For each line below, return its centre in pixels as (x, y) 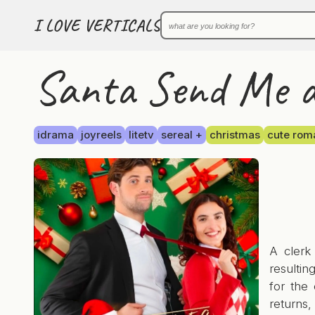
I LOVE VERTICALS (97, 25)
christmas (235, 135)
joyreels (101, 135)
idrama (56, 135)
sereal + (182, 135)
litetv (141, 135)
